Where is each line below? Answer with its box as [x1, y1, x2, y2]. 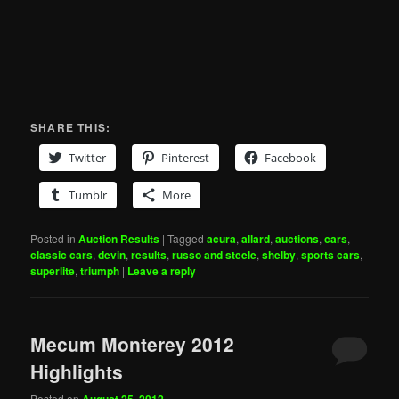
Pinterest [161, 149, 210, 166]
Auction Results [78, 230, 160, 247]
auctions [275, 230, 320, 247]
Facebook [265, 149, 317, 166]
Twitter [69, 149, 107, 166]
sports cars [301, 246, 361, 263]
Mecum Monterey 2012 [30, 330, 235, 357]
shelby [262, 246, 297, 263]
